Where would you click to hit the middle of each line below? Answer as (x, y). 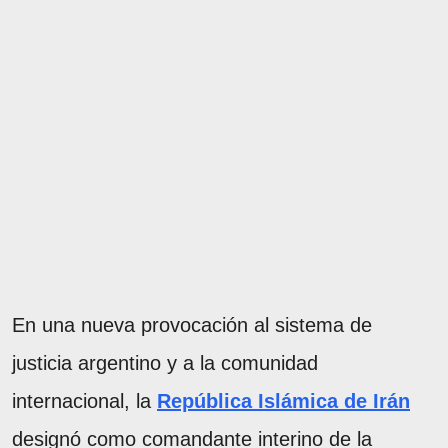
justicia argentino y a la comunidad (165, 362)
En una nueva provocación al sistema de (192, 324)
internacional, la (84, 400)
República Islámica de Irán (283, 400)
